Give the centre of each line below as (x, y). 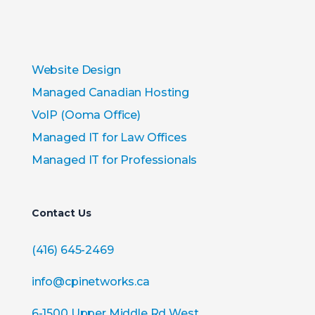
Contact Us (61, 213)
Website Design (76, 70)
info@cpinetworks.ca (90, 282)
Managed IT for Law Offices (109, 138)
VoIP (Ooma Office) (86, 115)
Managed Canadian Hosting (110, 93)
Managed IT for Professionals (114, 160)
